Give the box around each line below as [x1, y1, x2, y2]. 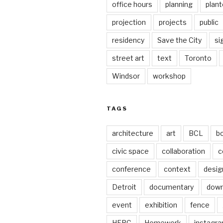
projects [159, 18, 187, 27]
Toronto [185, 54, 212, 63]
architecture [112, 129, 153, 138]
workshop [153, 72, 186, 81]
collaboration [162, 147, 205, 156]
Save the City [157, 36, 202, 45]
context [164, 165, 191, 174]
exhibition [145, 201, 177, 210]
